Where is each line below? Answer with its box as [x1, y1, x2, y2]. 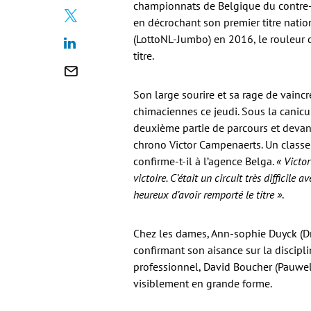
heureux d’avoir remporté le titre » [133, 187, 282, 201]
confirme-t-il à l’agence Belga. [133, 154, 276, 168]
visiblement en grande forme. [133, 276, 272, 290]
